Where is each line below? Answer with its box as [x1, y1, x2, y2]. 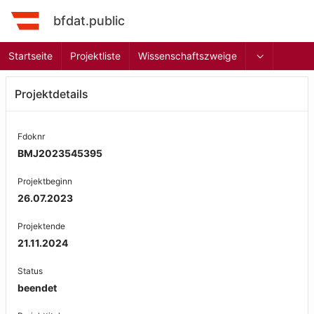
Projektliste [70, 50, 121, 62]
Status [18, 266, 43, 276]
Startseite [8, 50, 53, 62]
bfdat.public [53, 13, 125, 28]
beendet [18, 282, 57, 294]
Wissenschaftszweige [138, 50, 237, 62]
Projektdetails [15, 87, 88, 101]
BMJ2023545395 [18, 147, 102, 159]
